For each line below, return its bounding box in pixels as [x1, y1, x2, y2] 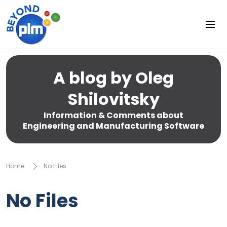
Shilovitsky [67, 88, 160, 110]
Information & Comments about [44, 109, 183, 121]
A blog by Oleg [53, 66, 174, 89]
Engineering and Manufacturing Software [23, 120, 204, 132]
